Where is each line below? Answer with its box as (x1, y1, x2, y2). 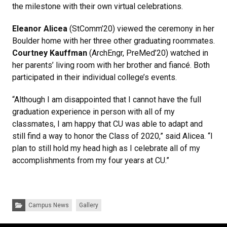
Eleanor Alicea (12, 23, 67, 33)
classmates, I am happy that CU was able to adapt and (12, 119, 203, 129)
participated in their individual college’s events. (12, 72, 177, 82)
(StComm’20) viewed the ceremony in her (67, 23, 214, 33)
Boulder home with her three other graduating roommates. (12, 35, 215, 46)
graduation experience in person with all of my (12, 106, 175, 117)
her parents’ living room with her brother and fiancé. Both (12, 60, 210, 70)
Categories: (12, 198, 44, 205)
